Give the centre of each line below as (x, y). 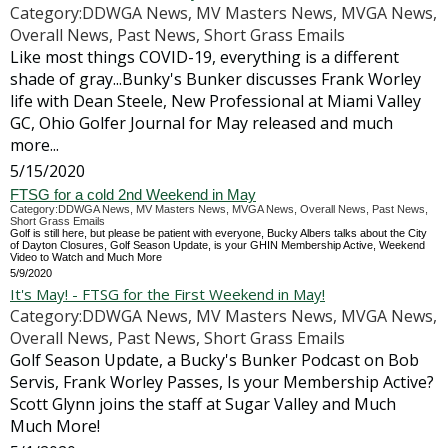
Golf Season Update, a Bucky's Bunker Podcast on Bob (214, 360)
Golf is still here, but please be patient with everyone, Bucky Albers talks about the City (218, 233)
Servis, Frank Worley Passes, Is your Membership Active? (222, 382)
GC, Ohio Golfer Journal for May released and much (201, 123)
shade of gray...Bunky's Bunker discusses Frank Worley (215, 79)
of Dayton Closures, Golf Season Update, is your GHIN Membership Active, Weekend (217, 245)
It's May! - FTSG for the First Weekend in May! (167, 294)
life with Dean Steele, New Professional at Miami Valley (215, 101)
